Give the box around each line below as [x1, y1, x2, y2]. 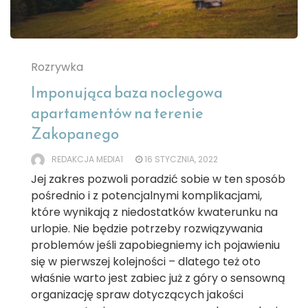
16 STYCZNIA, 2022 [144, 153, 218, 165]
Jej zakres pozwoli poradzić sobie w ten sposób [31, 170, 285, 187]
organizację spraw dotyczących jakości [31, 286, 243, 302]
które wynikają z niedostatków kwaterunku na [31, 203, 278, 220]
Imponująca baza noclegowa [31, 80, 223, 104]
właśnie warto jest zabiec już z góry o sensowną [31, 269, 285, 286]
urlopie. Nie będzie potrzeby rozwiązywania [31, 220, 263, 236]
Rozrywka [31, 58, 83, 75]
